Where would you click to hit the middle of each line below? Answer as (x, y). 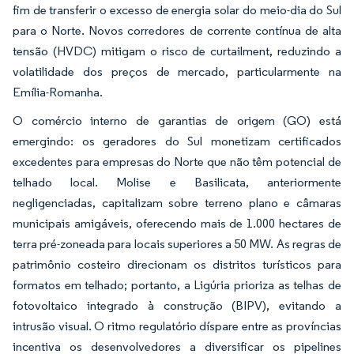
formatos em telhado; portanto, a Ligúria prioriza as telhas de (177, 284)
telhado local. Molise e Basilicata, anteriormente (177, 182)
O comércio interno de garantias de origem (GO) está (177, 120)
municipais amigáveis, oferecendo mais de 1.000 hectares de (177, 223)
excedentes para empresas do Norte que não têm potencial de (177, 161)
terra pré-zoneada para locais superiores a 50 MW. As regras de (177, 243)
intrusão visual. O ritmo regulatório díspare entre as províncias (177, 326)
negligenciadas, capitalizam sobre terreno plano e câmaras (177, 202)
